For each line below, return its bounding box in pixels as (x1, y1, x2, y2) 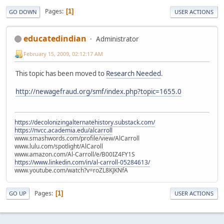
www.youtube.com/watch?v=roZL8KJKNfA (14, 166, 128, 175)
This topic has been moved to (15, 68, 106, 78)
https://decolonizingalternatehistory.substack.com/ (14, 118, 155, 127)
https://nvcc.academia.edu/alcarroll (14, 126, 112, 135)
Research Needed (106, 68, 161, 78)
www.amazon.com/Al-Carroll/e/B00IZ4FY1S (14, 150, 135, 159)
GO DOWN (9, 7, 37, 15)
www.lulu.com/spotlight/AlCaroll (14, 142, 103, 151)
